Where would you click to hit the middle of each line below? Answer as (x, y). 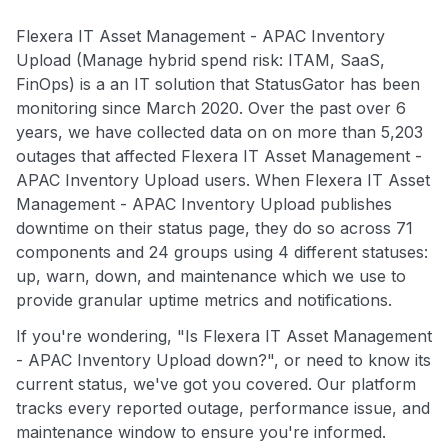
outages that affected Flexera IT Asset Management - (219, 155)
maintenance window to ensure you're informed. (201, 431)
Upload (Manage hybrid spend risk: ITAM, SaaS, (200, 59)
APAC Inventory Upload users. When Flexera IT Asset (223, 179)
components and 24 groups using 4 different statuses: (222, 251)
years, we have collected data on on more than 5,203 (219, 131)
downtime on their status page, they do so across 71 (214, 227)
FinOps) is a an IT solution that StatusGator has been (218, 83)
